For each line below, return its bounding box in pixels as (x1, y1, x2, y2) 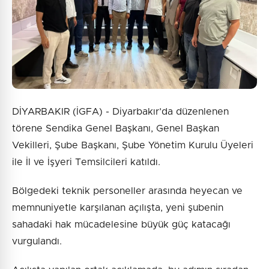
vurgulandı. (12, 236, 62, 246)
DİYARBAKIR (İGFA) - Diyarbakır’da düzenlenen (12, 106, 229, 116)
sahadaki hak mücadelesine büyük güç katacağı (12, 219, 231, 229)
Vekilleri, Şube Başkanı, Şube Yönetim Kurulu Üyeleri (12, 140, 253, 150)
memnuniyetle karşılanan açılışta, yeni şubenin (12, 202, 223, 213)
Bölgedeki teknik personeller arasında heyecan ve (12, 186, 243, 196)
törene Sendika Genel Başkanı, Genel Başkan (12, 123, 219, 133)
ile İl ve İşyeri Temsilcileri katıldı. (12, 157, 160, 167)
